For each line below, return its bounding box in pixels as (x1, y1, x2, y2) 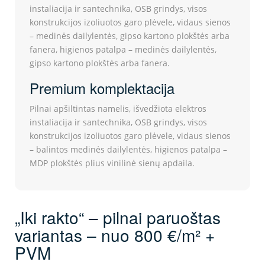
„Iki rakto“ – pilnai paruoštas (15, 205, 221, 230)
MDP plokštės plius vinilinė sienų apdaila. (30, 157, 195, 169)
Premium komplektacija (30, 77, 174, 99)
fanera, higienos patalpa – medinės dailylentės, (30, 44, 216, 56)
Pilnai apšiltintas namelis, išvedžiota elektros (30, 103, 206, 115)
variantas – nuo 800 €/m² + (15, 223, 215, 247)
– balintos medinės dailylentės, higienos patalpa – (30, 144, 227, 156)
